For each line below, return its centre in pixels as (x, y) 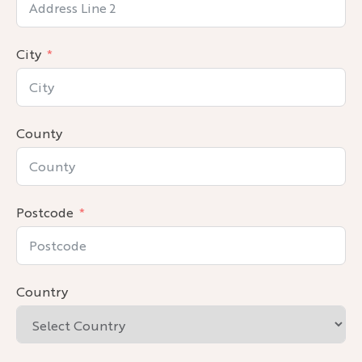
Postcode (45, 213)
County (39, 133)
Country (42, 292)
